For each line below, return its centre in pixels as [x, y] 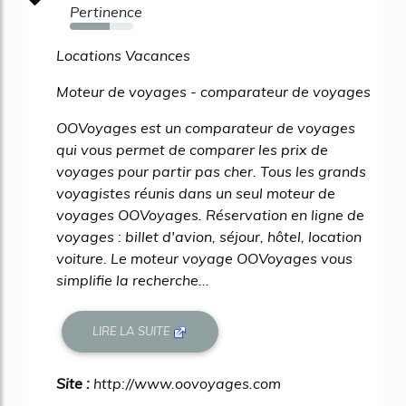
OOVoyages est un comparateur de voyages [206, 128]
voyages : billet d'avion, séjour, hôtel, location [209, 237]
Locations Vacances [123, 55]
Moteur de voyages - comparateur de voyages [213, 92]
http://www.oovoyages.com [187, 383]
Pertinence [106, 12]
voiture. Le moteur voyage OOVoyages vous [204, 258]
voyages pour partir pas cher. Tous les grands [211, 171]
